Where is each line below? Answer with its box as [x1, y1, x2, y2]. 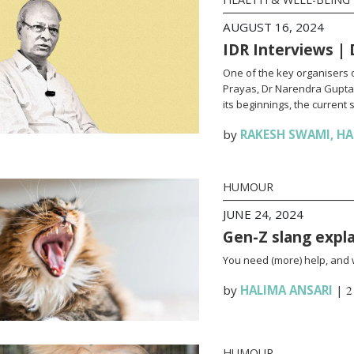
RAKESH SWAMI [239, 126, 330, 142]
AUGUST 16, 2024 [222, 19, 324, 35]
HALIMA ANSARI [239, 282, 333, 298]
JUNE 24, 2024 [222, 206, 303, 222]
